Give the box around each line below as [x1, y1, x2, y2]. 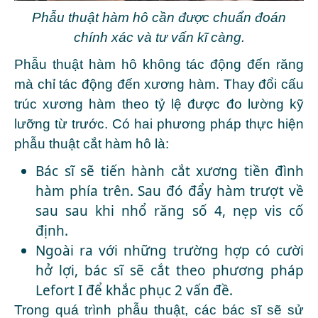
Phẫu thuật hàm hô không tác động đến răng [14, 57, 304, 72]
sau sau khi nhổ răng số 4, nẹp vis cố [35, 202, 304, 221]
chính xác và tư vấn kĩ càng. [73, 30, 245, 45]
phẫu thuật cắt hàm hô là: [14, 136, 169, 152]
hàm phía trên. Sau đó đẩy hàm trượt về [35, 182, 304, 201]
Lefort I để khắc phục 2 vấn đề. [35, 281, 233, 300]
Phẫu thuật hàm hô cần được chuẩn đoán [32, 10, 286, 26]
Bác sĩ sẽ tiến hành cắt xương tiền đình [35, 162, 304, 181]
